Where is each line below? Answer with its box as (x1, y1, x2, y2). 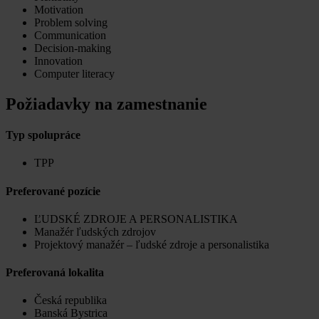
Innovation (34, 54, 83, 67)
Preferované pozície (6, 184, 100, 197)
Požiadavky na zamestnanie (6, 94, 207, 113)
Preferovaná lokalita (6, 266, 104, 279)
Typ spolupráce (6, 129, 80, 142)
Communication (34, 28, 106, 41)
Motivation (34, 3, 83, 16)
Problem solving (34, 16, 108, 28)
